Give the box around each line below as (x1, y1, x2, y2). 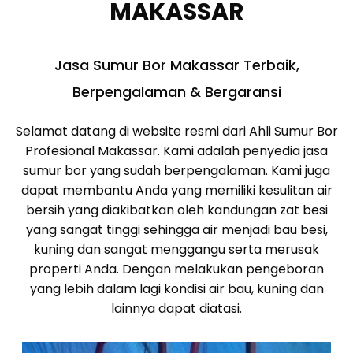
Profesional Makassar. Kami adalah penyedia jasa (25, 142, 328, 161)
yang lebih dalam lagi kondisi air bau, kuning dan (29, 280, 324, 299)
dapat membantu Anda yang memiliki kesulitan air (20, 181, 333, 200)
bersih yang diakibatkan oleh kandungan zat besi (25, 201, 328, 220)
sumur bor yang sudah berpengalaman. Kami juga (23, 162, 330, 180)
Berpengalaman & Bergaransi (72, 82, 281, 102)
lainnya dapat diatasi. (111, 299, 242, 318)
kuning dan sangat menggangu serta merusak (34, 240, 319, 259)
